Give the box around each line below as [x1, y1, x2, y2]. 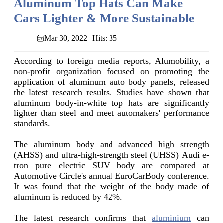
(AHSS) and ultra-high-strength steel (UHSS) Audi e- [14, 150, 209, 160]
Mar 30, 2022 [44, 34, 87, 43]
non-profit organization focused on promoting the [14, 66, 209, 77]
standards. [14, 118, 50, 129]
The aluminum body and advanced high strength [14, 139, 209, 150]
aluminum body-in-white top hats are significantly [14, 98, 209, 108]
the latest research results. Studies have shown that [14, 87, 209, 98]
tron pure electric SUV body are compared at [14, 160, 209, 171]
